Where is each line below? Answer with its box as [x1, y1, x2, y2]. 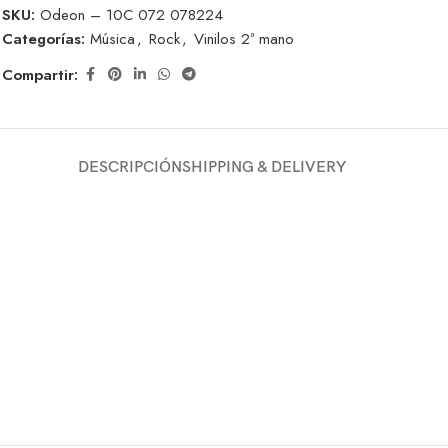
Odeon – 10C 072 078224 [40, 4, 223, 26]
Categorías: [2, 28, 85, 50]
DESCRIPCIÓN [78, 158, 182, 177]
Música [90, 28, 135, 50]
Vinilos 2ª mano [194, 28, 294, 50]
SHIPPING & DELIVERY [182, 158, 346, 177]
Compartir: [2, 63, 78, 86]
